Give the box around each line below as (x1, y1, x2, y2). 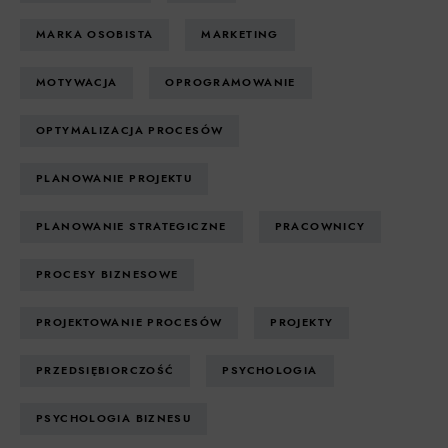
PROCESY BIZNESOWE (36, 267, 179, 283)
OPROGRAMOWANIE (165, 75, 296, 91)
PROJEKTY (270, 315, 334, 331)
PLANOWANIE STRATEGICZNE (36, 219, 227, 235)
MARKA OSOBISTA (36, 27, 154, 43)
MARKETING (201, 27, 279, 43)
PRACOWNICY (274, 219, 366, 235)
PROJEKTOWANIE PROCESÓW (36, 315, 223, 331)
